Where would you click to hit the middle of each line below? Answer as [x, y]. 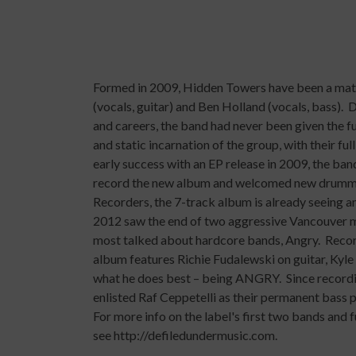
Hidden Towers [224, 87]
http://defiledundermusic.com [194, 335]
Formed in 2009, [138, 87]
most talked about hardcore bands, [189, 239]
